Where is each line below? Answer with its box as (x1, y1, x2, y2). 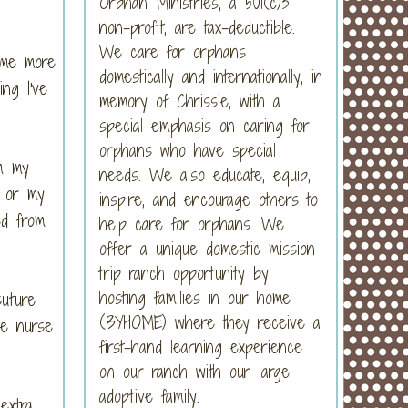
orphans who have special (99, 138, 276, 162)
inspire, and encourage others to (99, 187, 318, 211)
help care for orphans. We (99, 211, 284, 236)
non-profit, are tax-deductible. (99, 15, 295, 39)
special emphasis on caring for (99, 113, 310, 138)
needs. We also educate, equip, (99, 162, 311, 187)
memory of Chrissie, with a (99, 88, 280, 113)
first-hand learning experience (99, 334, 302, 359)
